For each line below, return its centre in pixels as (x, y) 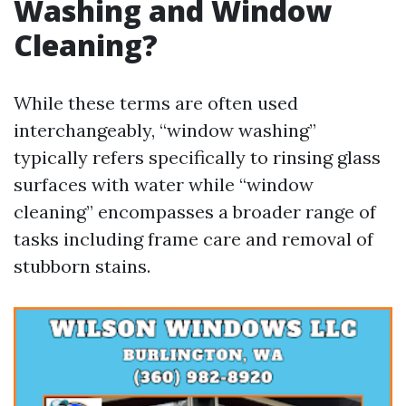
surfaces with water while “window (164, 184)
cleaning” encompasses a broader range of (195, 212)
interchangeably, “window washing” (165, 130)
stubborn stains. (82, 266)
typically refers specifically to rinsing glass (197, 157)
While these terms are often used (156, 103)
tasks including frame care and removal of (193, 239)
